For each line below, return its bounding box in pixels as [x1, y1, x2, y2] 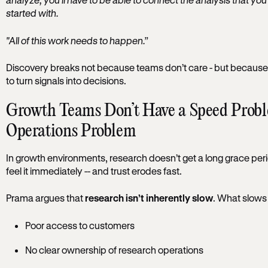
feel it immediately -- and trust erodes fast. [5, 165, 182, 176]
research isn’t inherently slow [84, 192, 213, 204]
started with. [5, 7, 59, 19]
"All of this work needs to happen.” [5, 34, 148, 46]
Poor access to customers [25, 219, 135, 231]
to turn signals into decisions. [5, 74, 126, 86]
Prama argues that [5, 192, 85, 204]
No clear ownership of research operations [25, 244, 203, 256]
